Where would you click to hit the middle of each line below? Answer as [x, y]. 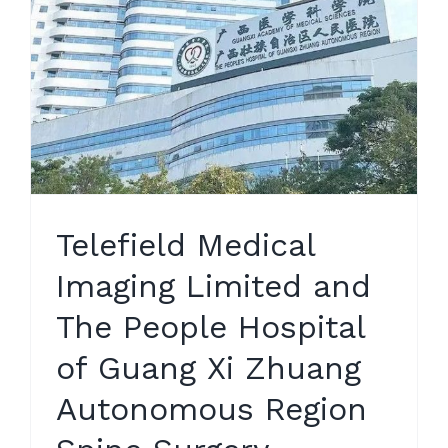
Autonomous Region [211, 409]
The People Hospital [210, 327]
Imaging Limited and [213, 286]
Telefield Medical [185, 245]
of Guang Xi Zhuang [208, 368]
